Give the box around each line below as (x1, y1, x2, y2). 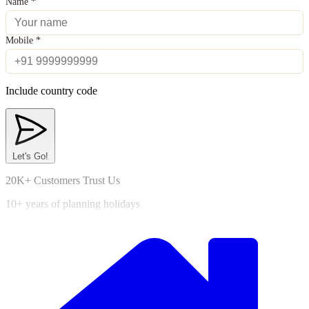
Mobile (6, 35, 36, 46)
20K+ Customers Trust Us (6, 175, 120, 187)
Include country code (6, 85, 97, 97)
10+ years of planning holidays (6, 198, 140, 210)
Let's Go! (12, 151, 48, 162)
